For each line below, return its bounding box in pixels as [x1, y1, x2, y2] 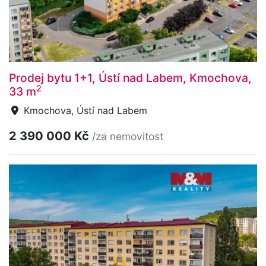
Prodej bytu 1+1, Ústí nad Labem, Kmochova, [9, 70, 252, 85]
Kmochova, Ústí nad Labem [21, 104, 147, 116]
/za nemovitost [92, 129, 163, 142]
